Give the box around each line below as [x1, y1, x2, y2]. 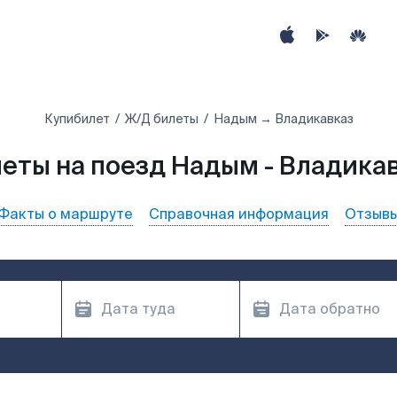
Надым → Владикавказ [213, 111, 354, 127]
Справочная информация [149, 205, 329, 223]
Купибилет [43, 111, 110, 127]
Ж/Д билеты [124, 111, 198, 127]
